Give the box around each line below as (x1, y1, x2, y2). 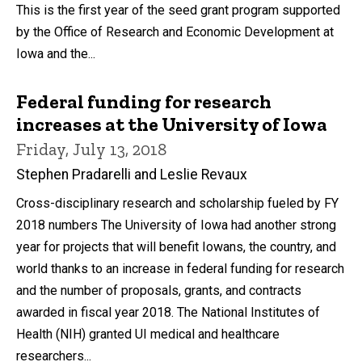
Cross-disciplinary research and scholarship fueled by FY (16, 195, 339, 211)
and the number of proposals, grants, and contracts (16, 282, 301, 298)
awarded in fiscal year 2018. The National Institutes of (16, 304, 320, 320)
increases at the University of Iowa (16, 112, 327, 136)
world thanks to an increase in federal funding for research (16, 260, 344, 276)
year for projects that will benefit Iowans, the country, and (16, 238, 336, 255)
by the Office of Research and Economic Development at (16, 23, 334, 40)
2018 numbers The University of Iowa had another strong (16, 217, 336, 233)
